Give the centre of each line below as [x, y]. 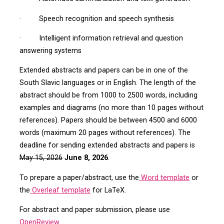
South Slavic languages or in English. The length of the [107, 83]
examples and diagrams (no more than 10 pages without [111, 108]
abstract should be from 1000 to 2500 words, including [108, 95]
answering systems [50, 50]
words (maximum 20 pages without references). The [105, 133]
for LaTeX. [108, 190]
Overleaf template [60, 190]
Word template [164, 177]
